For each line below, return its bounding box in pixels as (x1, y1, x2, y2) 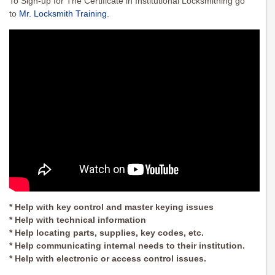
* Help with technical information (9, 215, 146, 225)
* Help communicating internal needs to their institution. (9, 241, 245, 251)
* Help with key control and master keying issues (9, 202, 214, 212)
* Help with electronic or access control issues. (9, 254, 206, 264)
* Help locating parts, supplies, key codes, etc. (9, 228, 204, 238)
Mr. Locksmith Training (19, 9, 107, 19)
